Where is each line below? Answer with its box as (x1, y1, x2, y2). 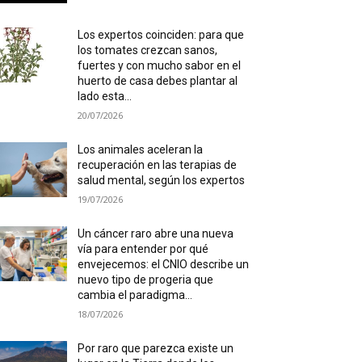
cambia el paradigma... (78, 288, 193, 302)
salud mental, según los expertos (78, 174, 246, 187)
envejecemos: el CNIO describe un (78, 258, 250, 271)
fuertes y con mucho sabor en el (78, 59, 242, 73)
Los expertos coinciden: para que (78, 28, 245, 42)
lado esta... (78, 90, 133, 103)
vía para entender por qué (78, 242, 209, 256)
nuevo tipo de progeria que (78, 273, 214, 287)
